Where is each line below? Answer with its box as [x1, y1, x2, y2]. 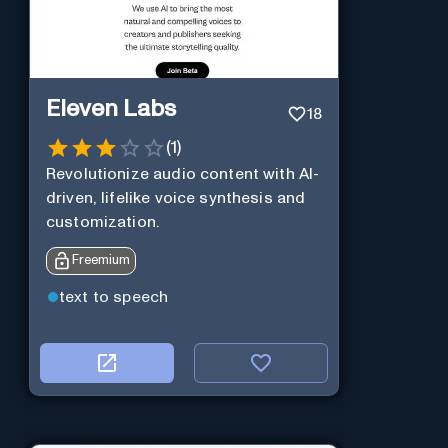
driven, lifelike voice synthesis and [45, 189, 306, 206]
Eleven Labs [45, 97, 176, 122]
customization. [45, 213, 160, 230]
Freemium [71, 253, 130, 267]
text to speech [58, 289, 169, 306]
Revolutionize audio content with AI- [45, 165, 320, 182]
